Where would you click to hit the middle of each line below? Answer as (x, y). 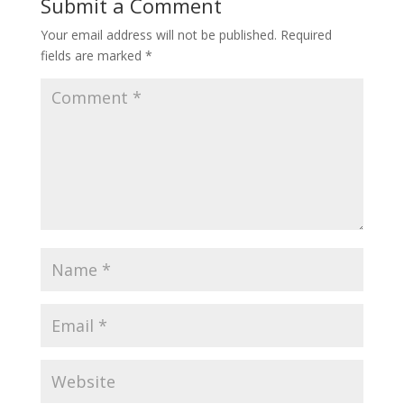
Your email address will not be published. (158, 34)
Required (306, 34)
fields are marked (92, 55)
